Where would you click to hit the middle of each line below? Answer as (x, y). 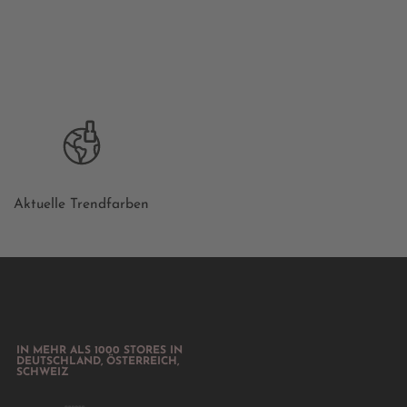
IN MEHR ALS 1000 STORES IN (100, 351)
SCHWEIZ (43, 373)
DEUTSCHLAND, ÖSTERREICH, (98, 362)
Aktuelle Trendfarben (82, 204)
